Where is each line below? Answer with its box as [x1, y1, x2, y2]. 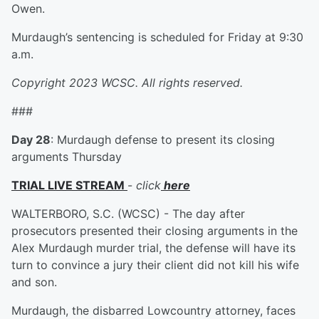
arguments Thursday [11, 150, 122, 164]
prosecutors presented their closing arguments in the [11, 224, 298, 239]
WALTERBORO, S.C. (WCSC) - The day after [11, 206, 245, 221]
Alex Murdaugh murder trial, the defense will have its [11, 241, 296, 256]
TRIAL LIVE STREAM [11, 178, 127, 193]
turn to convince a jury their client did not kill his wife [11, 258, 299, 273]
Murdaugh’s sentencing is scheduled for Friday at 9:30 [11, 30, 303, 45]
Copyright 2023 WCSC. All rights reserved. [11, 75, 243, 90]
